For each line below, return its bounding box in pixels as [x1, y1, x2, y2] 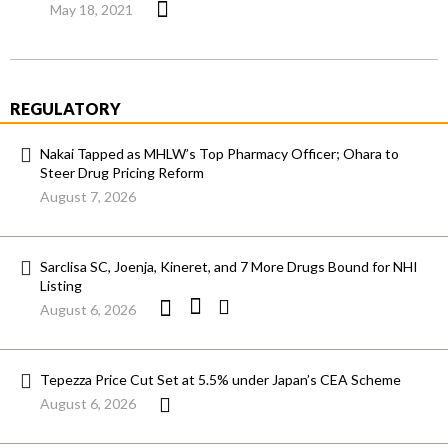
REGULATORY [10, 99, 121, 119]
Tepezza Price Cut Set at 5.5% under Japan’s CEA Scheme [40, 371, 401, 389]
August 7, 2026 [40, 188, 136, 206]
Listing [40, 277, 82, 295]
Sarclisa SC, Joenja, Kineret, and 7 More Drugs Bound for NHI [40, 258, 418, 276]
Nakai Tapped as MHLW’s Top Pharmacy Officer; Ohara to [40, 145, 399, 163]
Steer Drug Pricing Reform [40, 164, 204, 182]
